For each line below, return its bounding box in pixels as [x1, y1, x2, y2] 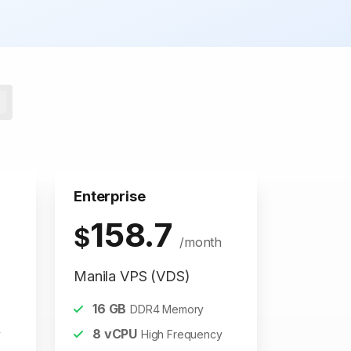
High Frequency [140, 327, 223, 341]
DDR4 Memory [130, 302, 204, 316]
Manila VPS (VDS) [74, 268, 190, 284]
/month [179, 234, 223, 250]
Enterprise [74, 188, 146, 204]
